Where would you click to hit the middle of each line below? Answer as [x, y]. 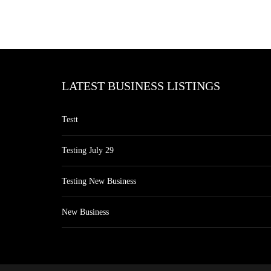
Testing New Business [99, 181]
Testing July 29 [88, 150]
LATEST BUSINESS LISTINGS [141, 86]
